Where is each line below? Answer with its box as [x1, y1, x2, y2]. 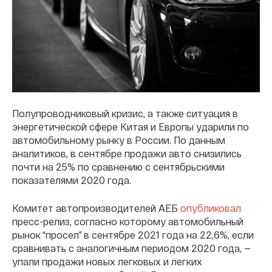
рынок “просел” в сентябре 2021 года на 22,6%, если [12, 229, 254, 240]
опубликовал [180, 202, 241, 214]
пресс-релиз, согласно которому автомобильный [12, 216, 243, 227]
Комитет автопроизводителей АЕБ [12, 202, 180, 214]
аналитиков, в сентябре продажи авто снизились [12, 148, 242, 159]
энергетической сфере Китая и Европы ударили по [12, 121, 249, 132]
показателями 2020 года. [12, 174, 131, 186]
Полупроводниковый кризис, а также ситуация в [12, 107, 238, 119]
